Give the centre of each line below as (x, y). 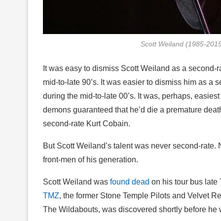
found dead (130, 182)
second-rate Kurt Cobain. (87, 123)
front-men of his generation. (91, 159)
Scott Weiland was (76, 182)
